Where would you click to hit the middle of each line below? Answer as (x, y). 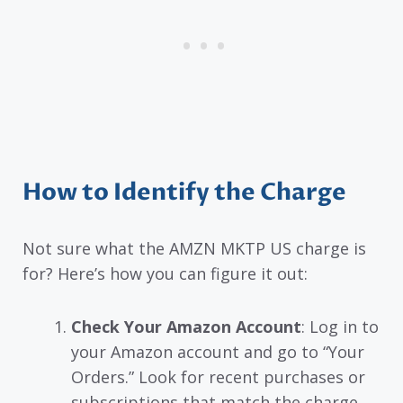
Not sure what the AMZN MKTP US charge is (194, 249)
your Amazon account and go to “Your (218, 351)
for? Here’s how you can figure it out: (165, 274)
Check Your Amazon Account (186, 326)
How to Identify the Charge (184, 193)
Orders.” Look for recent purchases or (218, 376)
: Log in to (340, 326)
